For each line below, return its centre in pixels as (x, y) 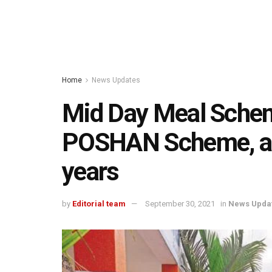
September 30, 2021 (180, 203)
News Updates (116, 80)
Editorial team (99, 203)
